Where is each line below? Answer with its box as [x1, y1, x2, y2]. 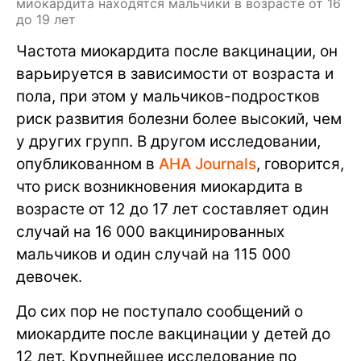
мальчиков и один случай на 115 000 [16, 244, 291, 263]
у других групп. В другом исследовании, [16, 131, 321, 151]
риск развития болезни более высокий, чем [16, 109, 342, 128]
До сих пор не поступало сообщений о [16, 301, 303, 321]
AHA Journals [159, 154, 256, 173]
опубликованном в [16, 154, 159, 173]
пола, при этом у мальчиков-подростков [16, 86, 320, 106]
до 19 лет [16, 10, 76, 27]
